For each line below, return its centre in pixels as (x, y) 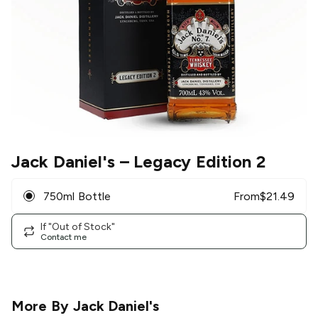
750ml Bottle (77, 196)
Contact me (64, 237)
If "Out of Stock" (78, 226)
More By (42, 306)
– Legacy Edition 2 (191, 162)
